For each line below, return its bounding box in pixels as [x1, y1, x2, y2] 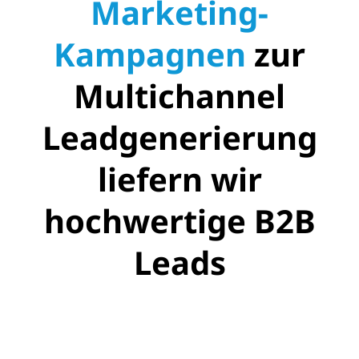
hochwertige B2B [43, 199, 316, 244]
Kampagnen [54, 32, 246, 77]
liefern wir [97, 157, 262, 202]
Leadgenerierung [42, 115, 317, 160]
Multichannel [74, 74, 285, 119]
